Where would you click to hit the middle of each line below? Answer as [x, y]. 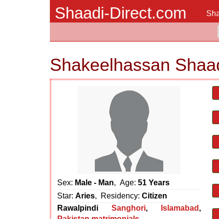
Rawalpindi [78, 208]
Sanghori [129, 208]
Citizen [154, 196]
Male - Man [94, 183]
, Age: [126, 183]
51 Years [154, 183]
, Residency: [118, 196]
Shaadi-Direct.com [120, 13]
